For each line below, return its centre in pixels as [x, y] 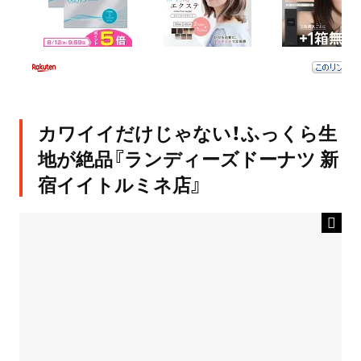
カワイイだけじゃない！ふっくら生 [187, 133]
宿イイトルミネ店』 [120, 184]
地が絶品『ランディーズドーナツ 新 [188, 158]
